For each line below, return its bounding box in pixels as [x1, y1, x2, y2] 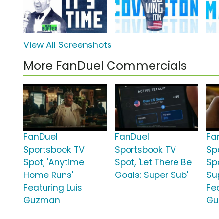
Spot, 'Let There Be [115, 156, 192, 169]
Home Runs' [23, 169, 73, 181]
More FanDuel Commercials [23, 58, 187, 74]
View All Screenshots [23, 39, 112, 51]
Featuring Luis [23, 182, 82, 194]
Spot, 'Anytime [23, 156, 84, 169]
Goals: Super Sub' [115, 169, 189, 181]
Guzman [23, 195, 60, 207]
